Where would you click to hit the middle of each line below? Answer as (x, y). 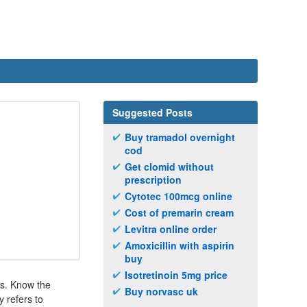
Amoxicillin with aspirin (180, 245)
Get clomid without (169, 167)
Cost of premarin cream (179, 212)
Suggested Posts (152, 112)
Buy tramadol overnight (180, 137)
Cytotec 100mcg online (179, 196)
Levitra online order (171, 229)
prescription (153, 180)
